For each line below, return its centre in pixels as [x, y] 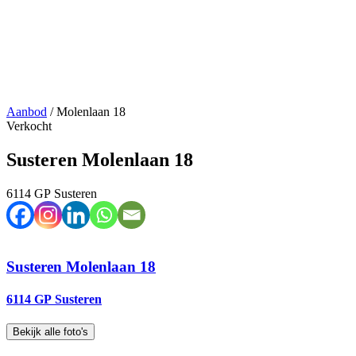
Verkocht [29, 126]
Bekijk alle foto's [50, 332]
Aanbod [27, 112]
